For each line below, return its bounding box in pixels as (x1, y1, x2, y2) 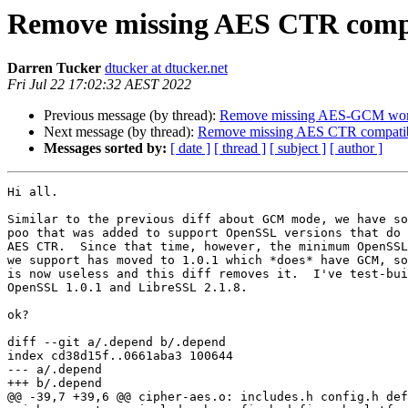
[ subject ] (270, 140, 326, 157)
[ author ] (330, 140, 382, 157)
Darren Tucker (7, 60, 101, 76)
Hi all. (7, 185, 58, 199)
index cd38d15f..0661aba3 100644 (7, 349, 233, 363)
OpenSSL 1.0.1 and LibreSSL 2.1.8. (7, 280, 248, 295)
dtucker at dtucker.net (105, 60, 228, 76)
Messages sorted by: (44, 140, 167, 157)
